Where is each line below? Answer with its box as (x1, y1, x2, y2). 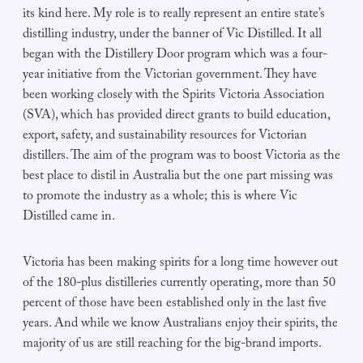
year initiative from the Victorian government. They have (23, 65, 317, 88)
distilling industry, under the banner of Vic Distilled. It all (23, 24, 322, 47)
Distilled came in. (23, 207, 115, 229)
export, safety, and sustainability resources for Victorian (23, 126, 307, 148)
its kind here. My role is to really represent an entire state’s (23, 4, 325, 27)
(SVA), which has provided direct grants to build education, (23, 105, 330, 128)
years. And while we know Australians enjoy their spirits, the (23, 314, 338, 336)
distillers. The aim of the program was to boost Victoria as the (23, 146, 340, 169)
